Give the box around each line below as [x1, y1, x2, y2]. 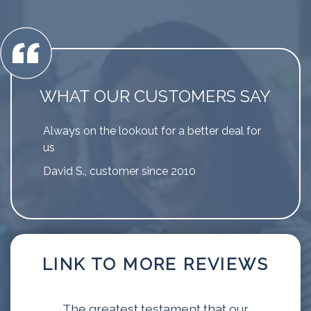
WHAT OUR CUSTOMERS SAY [40, 86, 271, 106]
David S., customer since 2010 [43, 165, 196, 178]
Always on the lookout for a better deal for [43, 124, 261, 137]
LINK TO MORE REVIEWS [42, 253, 269, 274]
